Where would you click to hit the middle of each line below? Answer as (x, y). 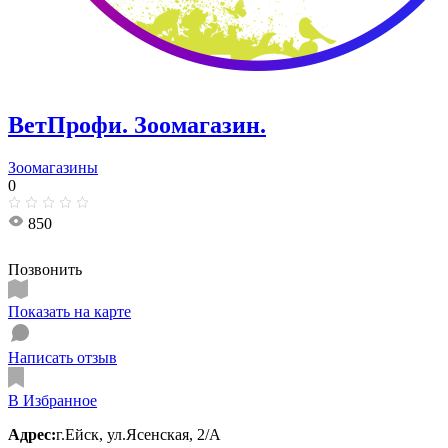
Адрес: (32, 434)
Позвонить (45, 269)
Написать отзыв (62, 357)
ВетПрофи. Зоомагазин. (137, 124)
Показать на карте (69, 311)
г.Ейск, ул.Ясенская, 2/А (138, 434)
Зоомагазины (53, 167)
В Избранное (52, 400)
